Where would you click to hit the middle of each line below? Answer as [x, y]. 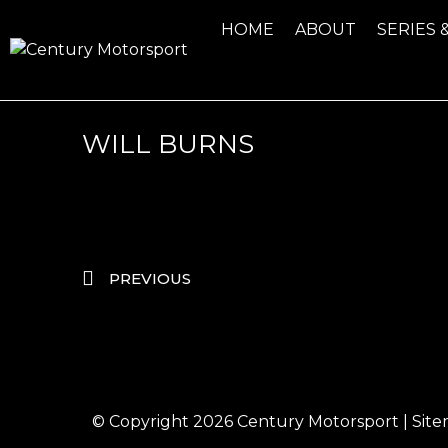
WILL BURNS [168, 144]
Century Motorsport [318, 422]
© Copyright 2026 [164, 422]
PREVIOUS [150, 279]
